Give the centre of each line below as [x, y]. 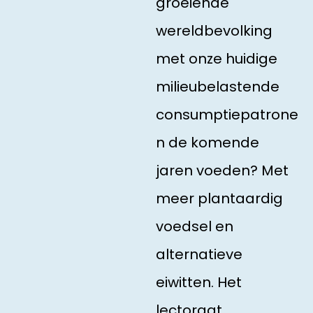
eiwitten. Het [198, 282]
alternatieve [199, 254]
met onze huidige [216, 59]
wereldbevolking [214, 31]
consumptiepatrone [227, 115]
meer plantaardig [219, 198]
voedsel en [194, 226]
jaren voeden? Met [222, 170]
